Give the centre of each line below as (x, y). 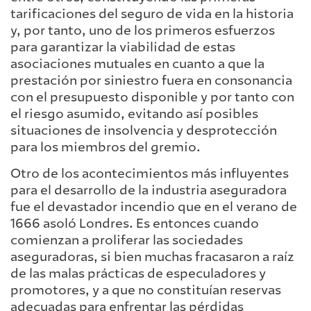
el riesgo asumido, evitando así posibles (134, 114)
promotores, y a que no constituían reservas (146, 291)
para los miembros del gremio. (106, 147)
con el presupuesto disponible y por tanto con (152, 97)
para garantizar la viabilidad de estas (123, 47)
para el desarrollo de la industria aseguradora (149, 191)
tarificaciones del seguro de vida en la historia (152, 14)
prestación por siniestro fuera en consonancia (151, 80)
